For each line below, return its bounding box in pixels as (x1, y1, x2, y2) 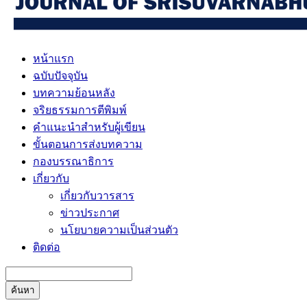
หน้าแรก (33, 53, 74, 64)
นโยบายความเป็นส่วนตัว (60, 224, 178, 236)
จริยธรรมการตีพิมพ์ (33, 104, 127, 116)
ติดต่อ (33, 241, 60, 253)
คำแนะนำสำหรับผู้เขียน (33, 121, 145, 133)
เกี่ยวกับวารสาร (60, 190, 134, 201)
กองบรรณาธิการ (33, 156, 114, 167)
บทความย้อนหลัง (33, 87, 115, 99)
